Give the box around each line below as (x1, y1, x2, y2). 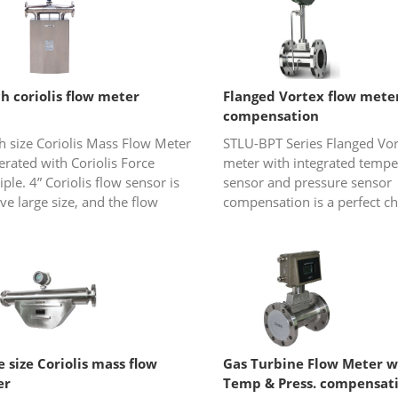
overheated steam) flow (222, 232, 367, 251)
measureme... (222, 251, 306, 270)
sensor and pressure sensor (222, 173, 392, 192)
